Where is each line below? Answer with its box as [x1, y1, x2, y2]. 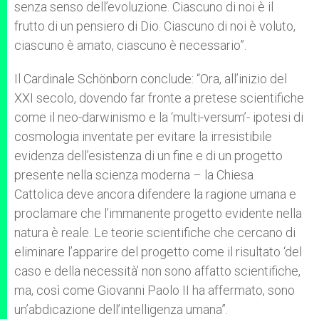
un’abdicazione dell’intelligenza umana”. [14, 302, 228, 317]
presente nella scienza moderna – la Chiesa [14, 167, 253, 182]
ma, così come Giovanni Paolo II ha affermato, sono [14, 283, 295, 298]
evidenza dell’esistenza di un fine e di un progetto [14, 148, 283, 163]
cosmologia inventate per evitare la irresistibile [14, 129, 272, 144]
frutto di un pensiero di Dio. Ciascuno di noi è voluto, [14, 19, 296, 33]
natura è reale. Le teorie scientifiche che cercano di [14, 225, 296, 240]
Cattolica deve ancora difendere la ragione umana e [14, 187, 296, 202]
